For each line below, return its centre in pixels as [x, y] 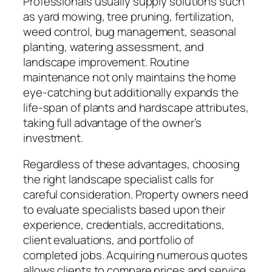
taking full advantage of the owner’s [113, 122]
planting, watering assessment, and [114, 46]
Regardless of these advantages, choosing [131, 164]
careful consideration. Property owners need [136, 195]
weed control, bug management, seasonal [130, 31]
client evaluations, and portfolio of [109, 240]
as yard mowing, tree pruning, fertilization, [129, 16]
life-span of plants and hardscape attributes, [136, 107]
